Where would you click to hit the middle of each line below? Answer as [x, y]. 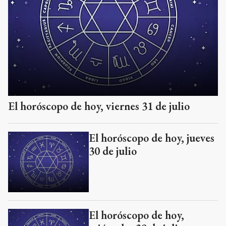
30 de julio [113, 151]
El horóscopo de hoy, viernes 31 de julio [99, 106]
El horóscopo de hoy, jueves [152, 138]
